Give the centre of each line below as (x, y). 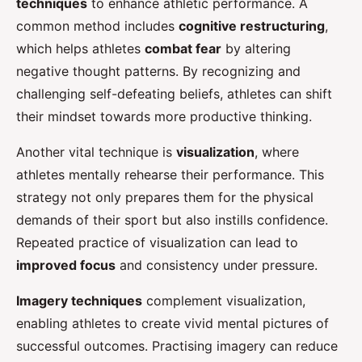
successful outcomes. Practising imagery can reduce (177, 346)
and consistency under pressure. (217, 265)
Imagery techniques (79, 301)
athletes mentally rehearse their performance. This (170, 175)
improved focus (66, 265)
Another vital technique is (96, 152)
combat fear (183, 49)
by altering (256, 49)
